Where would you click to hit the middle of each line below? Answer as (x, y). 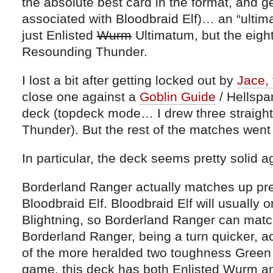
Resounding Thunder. (85, 51)
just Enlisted (59, 35)
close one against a (81, 96)
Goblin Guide (178, 96)
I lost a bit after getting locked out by (129, 80)
